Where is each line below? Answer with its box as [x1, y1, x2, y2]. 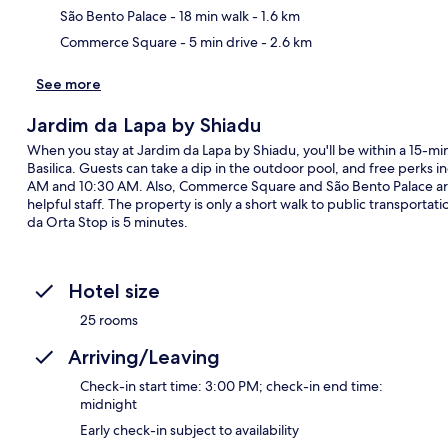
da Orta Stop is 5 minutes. [26, 212, 188, 231]
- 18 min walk [167, 6, 249, 25]
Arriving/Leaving [68, 344, 220, 369]
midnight [80, 394, 137, 413]
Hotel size [68, 278, 160, 303]
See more [36, 74, 101, 93]
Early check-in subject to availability [80, 420, 299, 439]
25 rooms [80, 310, 138, 329]
